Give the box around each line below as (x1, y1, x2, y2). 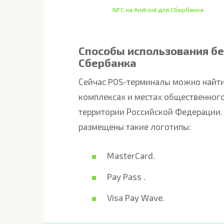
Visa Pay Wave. (107, 192, 164, 203)
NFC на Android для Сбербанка (112, 5, 203, 13)
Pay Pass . (107, 171, 145, 182)
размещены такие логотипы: (78, 121, 191, 131)
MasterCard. (107, 150, 155, 161)
